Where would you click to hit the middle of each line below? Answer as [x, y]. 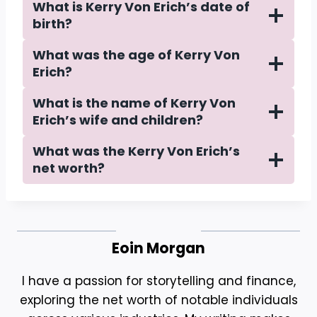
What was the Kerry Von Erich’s [136, 151]
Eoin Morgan [158, 249]
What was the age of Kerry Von [136, 55]
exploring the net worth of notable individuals [158, 300]
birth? [52, 24]
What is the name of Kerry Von [134, 103]
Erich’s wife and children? [118, 120]
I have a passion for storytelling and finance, [158, 281]
